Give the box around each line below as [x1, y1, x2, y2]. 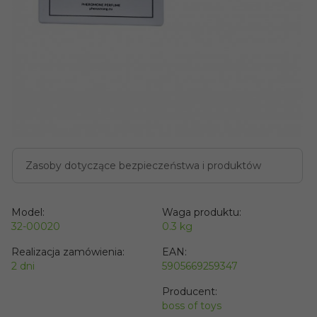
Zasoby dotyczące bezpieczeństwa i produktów [25, 158, 262, 172]
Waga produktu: [161, 205, 241, 219]
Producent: [161, 284, 217, 298]
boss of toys [161, 299, 221, 312]
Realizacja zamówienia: [11, 245, 125, 258]
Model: [11, 205, 45, 219]
